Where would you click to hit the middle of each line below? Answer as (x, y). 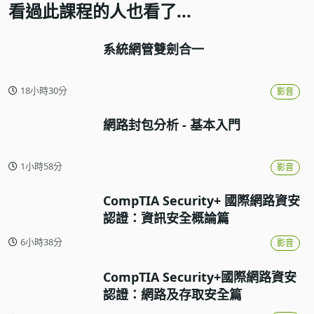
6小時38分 (41, 242)
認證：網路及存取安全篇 (172, 294)
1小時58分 (41, 166)
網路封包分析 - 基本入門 (172, 124)
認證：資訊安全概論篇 (166, 218)
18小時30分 (44, 90)
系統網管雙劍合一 (153, 49)
